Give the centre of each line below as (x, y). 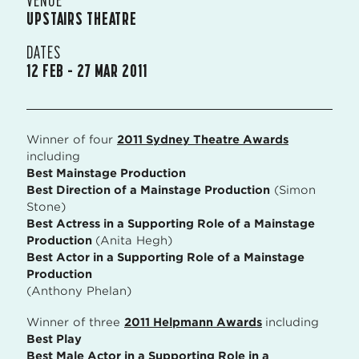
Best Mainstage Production (106, 173)
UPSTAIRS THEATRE (82, 18)
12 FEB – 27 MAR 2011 (87, 70)
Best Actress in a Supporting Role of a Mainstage (171, 224)
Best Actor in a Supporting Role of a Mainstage (165, 257)
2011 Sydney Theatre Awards (203, 139)
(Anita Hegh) (134, 240)
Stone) (46, 207)
